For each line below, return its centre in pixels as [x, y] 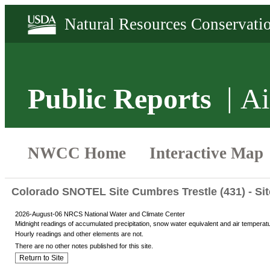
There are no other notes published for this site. [84, 246]
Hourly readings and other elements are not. [79, 234]
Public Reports [120, 99]
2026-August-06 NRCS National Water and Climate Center [100, 214]
